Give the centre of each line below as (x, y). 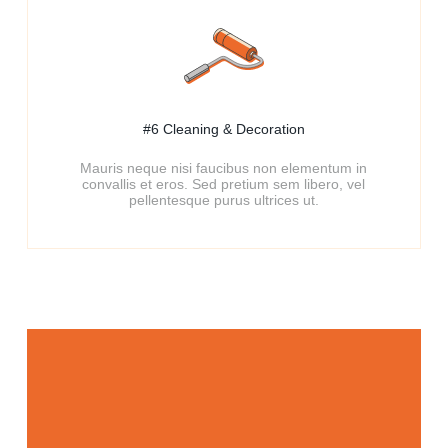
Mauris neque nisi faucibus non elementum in (224, 168)
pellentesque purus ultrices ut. (223, 200)
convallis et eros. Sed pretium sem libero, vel (224, 184)
